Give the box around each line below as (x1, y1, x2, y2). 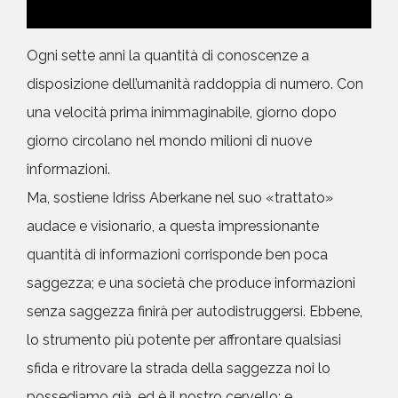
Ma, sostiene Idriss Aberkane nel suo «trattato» (27, 188, 333, 206)
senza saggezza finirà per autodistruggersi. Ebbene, (27, 302, 362, 320)
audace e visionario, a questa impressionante (27, 217, 319, 235)
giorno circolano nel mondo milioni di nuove (27, 131, 312, 149)
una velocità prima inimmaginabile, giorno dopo (27, 103, 337, 121)
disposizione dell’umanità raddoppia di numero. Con (27, 75, 363, 92)
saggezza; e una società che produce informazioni (27, 274, 355, 291)
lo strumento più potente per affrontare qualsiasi (27, 330, 341, 348)
